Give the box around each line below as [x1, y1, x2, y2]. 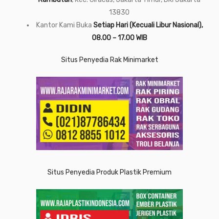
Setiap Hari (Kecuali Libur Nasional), [93, 21, 203, 29]
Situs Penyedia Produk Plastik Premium [47, 168, 172, 176]
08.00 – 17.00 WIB [91, 34, 147, 42]
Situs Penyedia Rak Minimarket [61, 56, 158, 64]
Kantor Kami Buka [36, 21, 93, 29]
